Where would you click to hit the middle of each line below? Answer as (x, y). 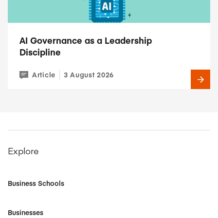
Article (44, 74)
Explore (23, 151)
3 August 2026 (89, 74)
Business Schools (36, 183)
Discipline (40, 52)
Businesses (26, 212)
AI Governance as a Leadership (86, 40)
